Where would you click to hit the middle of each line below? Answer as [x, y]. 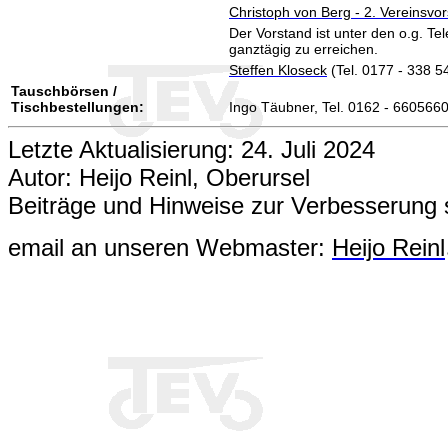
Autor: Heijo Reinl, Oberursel [159, 178]
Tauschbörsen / [64, 91]
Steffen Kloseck [278, 70]
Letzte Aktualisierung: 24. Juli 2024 [191, 150]
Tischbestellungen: [77, 107]
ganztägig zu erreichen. [303, 49]
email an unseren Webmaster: [170, 248]
